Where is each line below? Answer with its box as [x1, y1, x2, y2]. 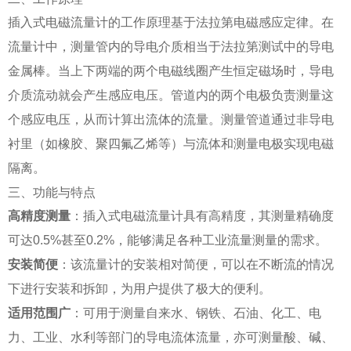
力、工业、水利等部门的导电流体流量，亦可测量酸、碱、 [8, 330, 334, 344]
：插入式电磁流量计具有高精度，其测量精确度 [71, 208, 334, 223]
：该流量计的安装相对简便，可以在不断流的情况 [58, 257, 334, 271]
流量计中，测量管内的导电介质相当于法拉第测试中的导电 [8, 39, 334, 53]
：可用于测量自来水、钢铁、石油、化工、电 [71, 306, 321, 320]
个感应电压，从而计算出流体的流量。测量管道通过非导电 [8, 112, 334, 126]
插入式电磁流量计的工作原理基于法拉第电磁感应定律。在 [8, 15, 334, 29]
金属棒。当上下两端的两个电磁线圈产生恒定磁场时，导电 [8, 63, 334, 78]
